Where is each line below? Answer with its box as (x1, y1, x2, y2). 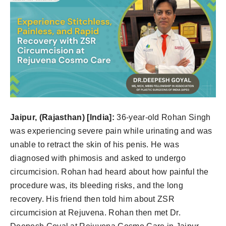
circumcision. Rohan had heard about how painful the (10, 167, 209, 176)
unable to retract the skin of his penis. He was (10, 140, 180, 149)
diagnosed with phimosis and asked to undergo (10, 153, 186, 162)
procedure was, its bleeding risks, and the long (10, 181, 184, 190)
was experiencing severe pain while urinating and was (10, 126, 212, 135)
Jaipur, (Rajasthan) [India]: (10, 112, 117, 122)
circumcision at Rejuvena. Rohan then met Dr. (10, 208, 181, 217)
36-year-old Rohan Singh (117, 112, 211, 122)
